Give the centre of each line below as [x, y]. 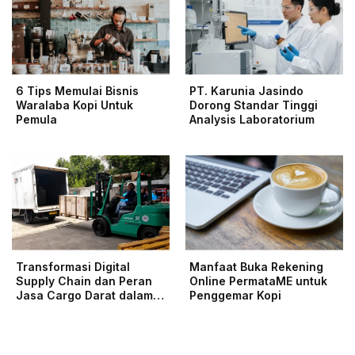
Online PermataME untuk [258, 281]
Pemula [36, 119]
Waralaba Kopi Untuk [74, 105]
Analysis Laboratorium [252, 119]
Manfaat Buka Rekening [256, 266]
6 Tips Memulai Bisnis [77, 90]
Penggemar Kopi [235, 295]
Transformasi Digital [73, 266]
